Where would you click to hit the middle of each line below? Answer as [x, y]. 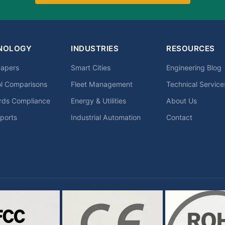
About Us [182, 101]
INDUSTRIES [95, 48]
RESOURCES [191, 48]
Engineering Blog [194, 68]
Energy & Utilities [98, 101]
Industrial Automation [106, 117]
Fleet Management [102, 84]
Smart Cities [91, 68]
